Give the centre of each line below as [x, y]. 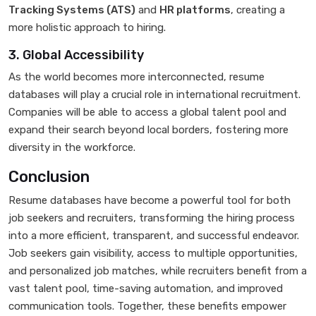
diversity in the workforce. [72, 147]
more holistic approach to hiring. [87, 28]
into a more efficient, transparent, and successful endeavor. [154, 236]
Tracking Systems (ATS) [72, 10]
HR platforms [195, 10]
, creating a [258, 10]
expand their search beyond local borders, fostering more [148, 130]
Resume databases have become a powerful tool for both [150, 200]
